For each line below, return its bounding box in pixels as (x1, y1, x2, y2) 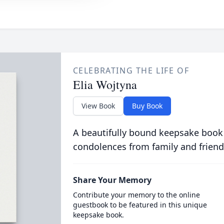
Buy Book (131, 101, 162, 110)
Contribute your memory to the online (72, 190, 200, 199)
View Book (81, 101, 115, 110)
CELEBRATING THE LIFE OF (72, 65, 189, 76)
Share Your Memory (72, 174, 151, 185)
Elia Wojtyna (72, 76, 137, 92)
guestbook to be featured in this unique (72, 200, 207, 209)
